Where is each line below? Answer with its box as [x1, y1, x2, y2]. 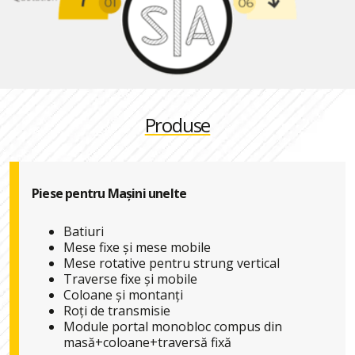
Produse [144, 111, 211, 138]
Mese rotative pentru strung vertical [63, 254, 280, 272]
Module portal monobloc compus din [63, 317, 282, 335]
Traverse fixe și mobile [63, 269, 197, 288]
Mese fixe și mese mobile [63, 238, 211, 256]
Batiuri [63, 222, 104, 240]
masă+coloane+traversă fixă [63, 333, 231, 351]
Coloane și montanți [63, 285, 183, 303]
